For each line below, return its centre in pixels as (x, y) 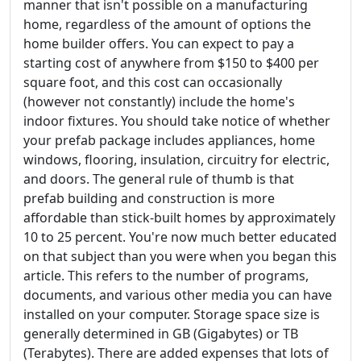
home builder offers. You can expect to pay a (159, 44)
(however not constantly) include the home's (159, 102)
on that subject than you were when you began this (180, 257)
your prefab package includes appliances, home (169, 141)
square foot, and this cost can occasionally (153, 83)
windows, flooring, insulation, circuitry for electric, (176, 160)
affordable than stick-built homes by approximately (179, 218)
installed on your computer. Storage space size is (172, 315)
